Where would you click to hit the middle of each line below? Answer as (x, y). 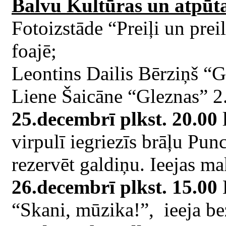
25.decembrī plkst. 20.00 (115, 119)
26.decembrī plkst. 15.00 (115, 187)
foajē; (34, 50)
